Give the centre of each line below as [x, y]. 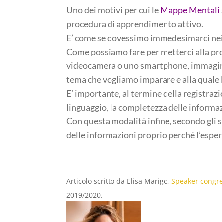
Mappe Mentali [190, 10]
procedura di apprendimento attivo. [135, 24]
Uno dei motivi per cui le [113, 10]
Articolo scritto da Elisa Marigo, [119, 181]
